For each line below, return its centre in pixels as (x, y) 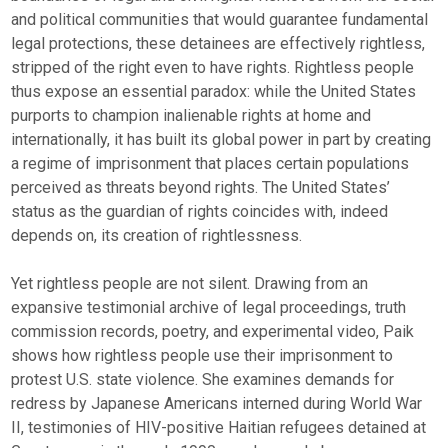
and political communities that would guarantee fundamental (220, 19)
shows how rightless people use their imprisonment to (202, 355)
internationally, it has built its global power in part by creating (221, 139)
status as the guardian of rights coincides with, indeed (200, 211)
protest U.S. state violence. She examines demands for (203, 379)
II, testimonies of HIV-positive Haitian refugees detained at (219, 427)
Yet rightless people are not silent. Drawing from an (190, 283)
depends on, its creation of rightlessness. (157, 235)
